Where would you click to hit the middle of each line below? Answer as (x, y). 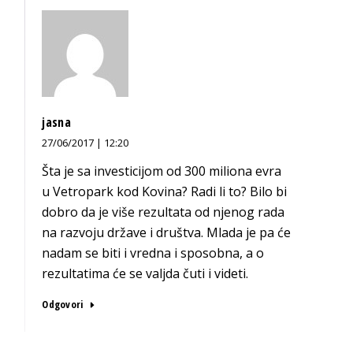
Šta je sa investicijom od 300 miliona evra (162, 171)
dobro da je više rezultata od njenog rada (163, 212)
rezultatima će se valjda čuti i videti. (145, 273)
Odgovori (63, 304)
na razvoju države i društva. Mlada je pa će (167, 232)
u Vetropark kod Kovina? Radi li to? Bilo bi (165, 191)
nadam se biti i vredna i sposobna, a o (153, 253)
